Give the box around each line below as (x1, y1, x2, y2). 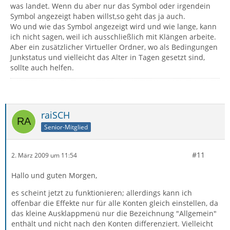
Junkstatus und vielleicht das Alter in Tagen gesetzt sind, (10, 52, 205, 62)
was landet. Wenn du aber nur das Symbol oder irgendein (10, 1, 210, 11)
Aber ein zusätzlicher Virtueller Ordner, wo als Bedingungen (10, 42, 218, 52)
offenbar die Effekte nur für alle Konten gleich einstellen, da (11, 198, 218, 208)
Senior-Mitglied (44, 122, 88, 131)
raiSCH (41, 109, 70, 121)
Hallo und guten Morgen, (11, 170, 97, 180)
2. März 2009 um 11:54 (11, 150, 77, 160)
